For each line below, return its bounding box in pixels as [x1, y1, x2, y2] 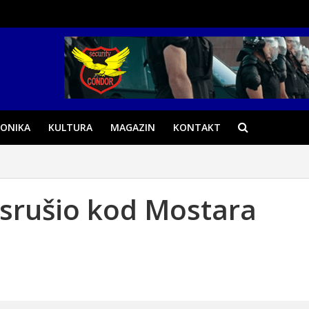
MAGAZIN [110, 121, 155, 134]
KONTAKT [172, 121, 221, 134]
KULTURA [48, 121, 92, 134]
